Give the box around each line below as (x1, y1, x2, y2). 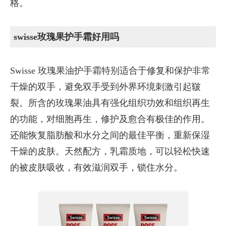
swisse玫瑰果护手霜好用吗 (14, 32, 120, 42)
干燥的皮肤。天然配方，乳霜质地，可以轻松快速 (10, 146, 210, 156)
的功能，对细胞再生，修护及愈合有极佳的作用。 (10, 114, 210, 124)
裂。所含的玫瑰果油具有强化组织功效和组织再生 (10, 98, 210, 108)
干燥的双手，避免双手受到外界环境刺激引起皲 (10, 82, 201, 92)
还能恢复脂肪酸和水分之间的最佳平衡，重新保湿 (10, 130, 210, 140)
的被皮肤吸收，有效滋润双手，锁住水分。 (10, 162, 183, 173)
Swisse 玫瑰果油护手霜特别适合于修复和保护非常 (10, 66, 210, 76)
